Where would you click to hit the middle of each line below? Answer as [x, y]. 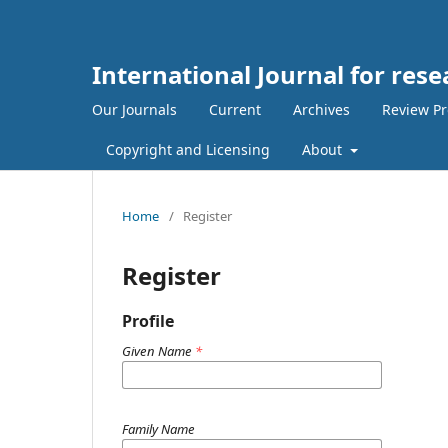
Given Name [158, 350]
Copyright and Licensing [188, 149]
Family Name [158, 428]
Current [235, 109]
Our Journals [134, 109]
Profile [148, 320]
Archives [321, 109]
